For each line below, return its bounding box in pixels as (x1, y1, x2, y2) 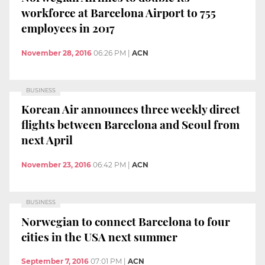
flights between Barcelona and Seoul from (21, 117, 240, 132)
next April (21, 132, 73, 148)
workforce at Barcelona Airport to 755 (21, 5, 216, 21)
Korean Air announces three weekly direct (21, 101, 240, 117)
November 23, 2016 (21, 160, 91, 170)
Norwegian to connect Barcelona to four (21, 213, 230, 229)
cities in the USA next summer (21, 228, 177, 244)
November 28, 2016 (21, 48, 92, 57)
